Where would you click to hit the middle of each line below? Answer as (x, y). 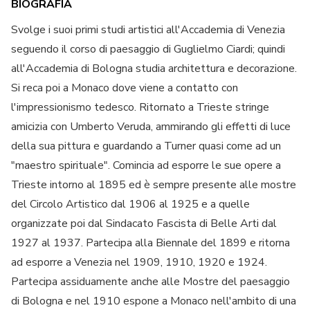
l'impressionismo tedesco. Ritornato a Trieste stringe (140, 108)
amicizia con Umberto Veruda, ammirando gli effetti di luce (151, 127)
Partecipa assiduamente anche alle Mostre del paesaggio (151, 282)
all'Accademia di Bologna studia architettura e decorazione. (154, 69)
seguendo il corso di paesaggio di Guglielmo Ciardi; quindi (148, 49)
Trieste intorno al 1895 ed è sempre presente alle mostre (154, 185)
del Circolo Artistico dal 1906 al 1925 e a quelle (130, 204)
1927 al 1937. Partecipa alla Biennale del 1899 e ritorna (151, 243)
